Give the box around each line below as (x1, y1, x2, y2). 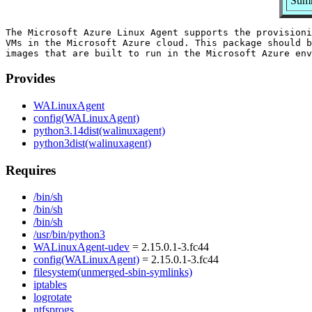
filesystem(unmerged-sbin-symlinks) (33, 266, 192, 279)
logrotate (33, 291, 72, 304)
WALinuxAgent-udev (33, 241, 130, 253)
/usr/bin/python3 (33, 228, 105, 241)
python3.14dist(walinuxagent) (33, 125, 165, 137)
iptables (33, 279, 67, 291)
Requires (6, 162, 56, 178)
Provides (6, 71, 55, 86)
